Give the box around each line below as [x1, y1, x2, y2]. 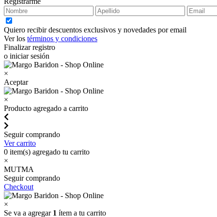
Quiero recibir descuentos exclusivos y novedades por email [4, 26, 186, 34]
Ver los [4, 34, 27, 43]
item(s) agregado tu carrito [8, 148, 90, 156]
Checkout [4, 183, 33, 191]
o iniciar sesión [4, 52, 49, 60]
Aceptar [4, 78, 28, 86]
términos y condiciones [27, 34, 97, 43]
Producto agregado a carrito [4, 104, 88, 112]
